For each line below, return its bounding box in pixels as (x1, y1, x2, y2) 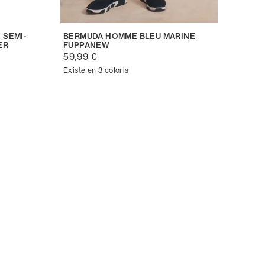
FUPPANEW (63, 40, 110, 50)
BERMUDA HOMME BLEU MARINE (63, 31, 195, 41)
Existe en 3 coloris (63, 66, 129, 75)
